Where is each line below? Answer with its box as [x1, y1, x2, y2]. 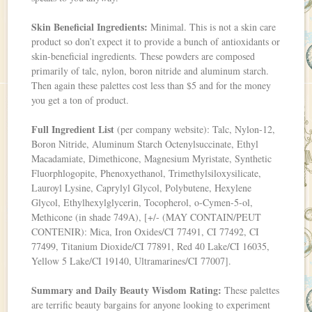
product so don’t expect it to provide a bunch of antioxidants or [31, 35, 281, 49]
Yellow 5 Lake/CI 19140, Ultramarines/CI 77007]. [31, 254, 232, 268]
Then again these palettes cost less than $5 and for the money [31, 79, 272, 93]
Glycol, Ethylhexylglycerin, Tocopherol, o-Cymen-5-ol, [31, 196, 253, 210]
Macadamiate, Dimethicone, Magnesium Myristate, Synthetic [31, 152, 272, 166]
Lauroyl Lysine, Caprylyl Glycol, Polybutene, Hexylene [31, 181, 252, 195]
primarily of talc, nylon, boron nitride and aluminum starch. [31, 64, 270, 78]
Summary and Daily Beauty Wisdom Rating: [31, 283, 222, 298]
